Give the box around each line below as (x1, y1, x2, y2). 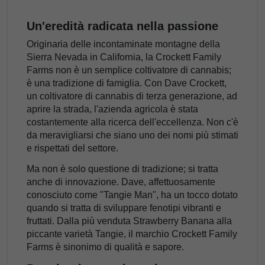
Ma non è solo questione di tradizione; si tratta (27, 164, 218, 174)
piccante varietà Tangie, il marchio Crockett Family (27, 229, 237, 240)
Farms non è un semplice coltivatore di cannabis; (27, 65, 231, 76)
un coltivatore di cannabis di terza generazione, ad (27, 91, 237, 102)
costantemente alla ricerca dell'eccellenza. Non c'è (27, 117, 238, 128)
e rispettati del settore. (27, 143, 118, 154)
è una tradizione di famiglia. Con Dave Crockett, (27, 78, 227, 89)
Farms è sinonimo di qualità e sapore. (27, 242, 184, 253)
